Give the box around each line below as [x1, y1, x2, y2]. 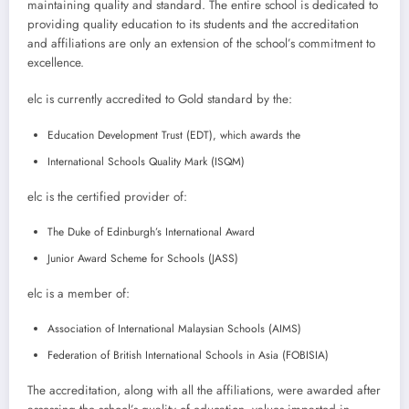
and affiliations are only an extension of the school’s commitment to [27, 35, 375, 53]
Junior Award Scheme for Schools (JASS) [47, 249, 238, 267]
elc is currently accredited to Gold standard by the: [27, 90, 292, 109]
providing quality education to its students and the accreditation [27, 16, 359, 34]
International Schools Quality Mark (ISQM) [47, 152, 245, 170]
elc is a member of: [27, 284, 130, 302]
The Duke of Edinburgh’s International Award [47, 223, 255, 240]
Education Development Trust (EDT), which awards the [47, 126, 300, 143]
